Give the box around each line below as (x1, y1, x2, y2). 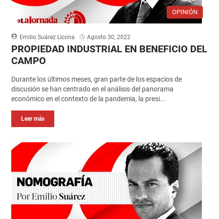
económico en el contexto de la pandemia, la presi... (11, 94, 166, 103)
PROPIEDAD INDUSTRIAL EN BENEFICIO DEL (11, 43, 207, 55)
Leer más (21, 115, 44, 122)
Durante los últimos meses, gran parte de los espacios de (11, 75, 182, 83)
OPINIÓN (172, 8, 198, 16)
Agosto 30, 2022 (87, 33, 131, 41)
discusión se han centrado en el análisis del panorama (11, 85, 174, 93)
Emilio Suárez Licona (19, 33, 75, 41)
